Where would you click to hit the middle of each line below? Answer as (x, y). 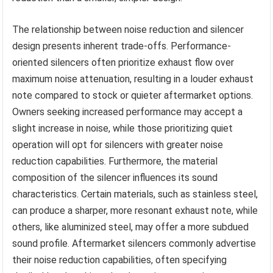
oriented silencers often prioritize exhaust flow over (123, 63)
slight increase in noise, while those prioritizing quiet (123, 129)
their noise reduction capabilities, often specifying (120, 260)
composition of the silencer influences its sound (115, 178)
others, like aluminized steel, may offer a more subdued (131, 227)
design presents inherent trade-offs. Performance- (122, 46)
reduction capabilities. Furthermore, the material (115, 161)
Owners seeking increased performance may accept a (128, 112)
